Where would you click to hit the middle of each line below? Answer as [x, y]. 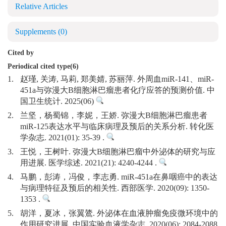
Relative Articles [41, 7]
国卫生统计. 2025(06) [58, 102]
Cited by [21, 53]
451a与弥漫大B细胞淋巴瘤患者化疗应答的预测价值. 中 [118, 91]
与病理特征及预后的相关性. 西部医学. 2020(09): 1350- [115, 188]
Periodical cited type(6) [43, 67]
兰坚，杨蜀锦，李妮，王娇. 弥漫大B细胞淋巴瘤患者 [114, 116]
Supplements [37, 32]
